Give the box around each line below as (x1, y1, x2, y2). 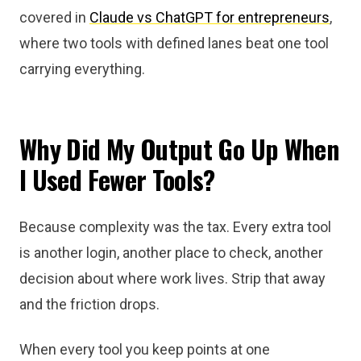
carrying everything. (19, 60, 145, 77)
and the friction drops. (19, 296, 160, 313)
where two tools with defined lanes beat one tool (19, 35, 329, 52)
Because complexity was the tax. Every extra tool (19, 218, 331, 235)
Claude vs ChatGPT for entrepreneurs (89, 9, 330, 26)
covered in (19, 9, 89, 26)
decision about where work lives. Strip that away (19, 270, 326, 287)
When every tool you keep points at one (19, 341, 270, 358)
